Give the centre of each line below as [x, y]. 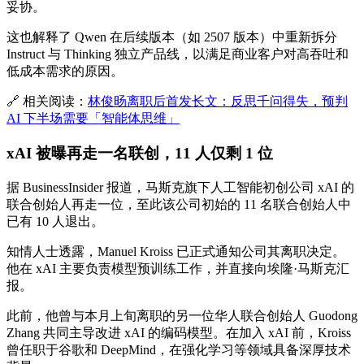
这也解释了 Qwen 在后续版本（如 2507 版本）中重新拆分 [172, 37]
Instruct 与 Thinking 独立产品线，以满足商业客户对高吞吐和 [178, 54]
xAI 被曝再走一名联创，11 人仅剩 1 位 [140, 153]
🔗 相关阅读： [47, 102]
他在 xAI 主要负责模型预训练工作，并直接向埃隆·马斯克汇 [178, 268]
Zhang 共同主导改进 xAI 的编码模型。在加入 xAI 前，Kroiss [179, 332]
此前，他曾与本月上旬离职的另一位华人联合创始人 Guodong [182, 315]
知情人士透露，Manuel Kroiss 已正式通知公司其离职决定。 [176, 251]
